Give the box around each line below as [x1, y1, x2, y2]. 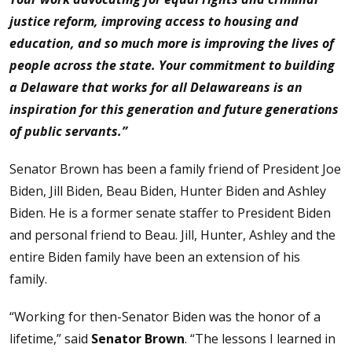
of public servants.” [9, 123, 127, 140]
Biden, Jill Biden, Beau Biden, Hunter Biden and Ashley [9, 182, 326, 200]
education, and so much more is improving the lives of [9, 35, 334, 52]
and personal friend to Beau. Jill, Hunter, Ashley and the [9, 226, 335, 244]
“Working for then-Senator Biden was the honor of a [9, 308, 321, 325]
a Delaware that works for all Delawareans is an [9, 79, 302, 96]
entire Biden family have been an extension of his [9, 248, 300, 266]
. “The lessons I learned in [185, 330, 335, 347]
